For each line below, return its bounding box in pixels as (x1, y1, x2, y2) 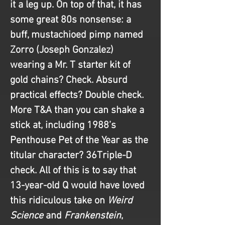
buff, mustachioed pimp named (10, 29, 146, 42)
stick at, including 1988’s (10, 120, 119, 132)
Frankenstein (62, 210, 121, 222)
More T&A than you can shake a (10, 104, 147, 117)
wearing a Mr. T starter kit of (10, 59, 133, 72)
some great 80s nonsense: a (10, 14, 134, 27)
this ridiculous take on (10, 195, 107, 207)
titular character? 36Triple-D (10, 150, 134, 162)
